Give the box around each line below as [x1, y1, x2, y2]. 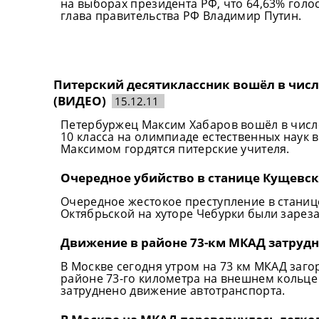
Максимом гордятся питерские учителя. [61, 140, 290, 157]
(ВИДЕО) [53, 92, 106, 109]
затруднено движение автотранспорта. [61, 282, 286, 298]
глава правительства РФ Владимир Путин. [61, 7, 302, 23]
